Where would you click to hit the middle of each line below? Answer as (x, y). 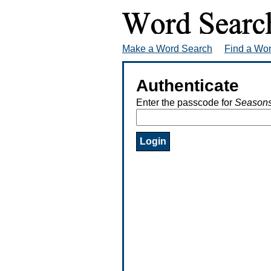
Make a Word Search (167, 48)
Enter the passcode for (185, 102)
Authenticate (188, 85)
